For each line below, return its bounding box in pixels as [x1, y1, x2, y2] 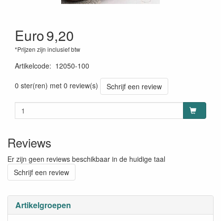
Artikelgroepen [15, 199, 71, 211]
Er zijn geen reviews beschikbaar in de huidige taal [7, 154, 165, 164]
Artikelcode [15, 61, 49, 71]
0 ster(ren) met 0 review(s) [15, 80, 98, 90]
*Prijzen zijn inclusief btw [15, 45, 80, 53]
